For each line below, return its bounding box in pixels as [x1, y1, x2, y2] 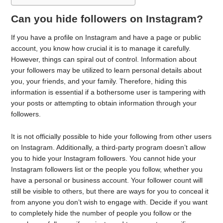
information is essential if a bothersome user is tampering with [11, 88, 206, 96]
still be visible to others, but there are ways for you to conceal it [11, 187, 209, 195]
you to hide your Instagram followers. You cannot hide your [11, 154, 197, 162]
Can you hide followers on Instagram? [11, 13, 204, 24]
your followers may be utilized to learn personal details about [11, 66, 202, 74]
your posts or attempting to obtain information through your [11, 99, 197, 107]
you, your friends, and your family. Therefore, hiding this [11, 77, 187, 85]
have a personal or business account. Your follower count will [11, 176, 203, 184]
